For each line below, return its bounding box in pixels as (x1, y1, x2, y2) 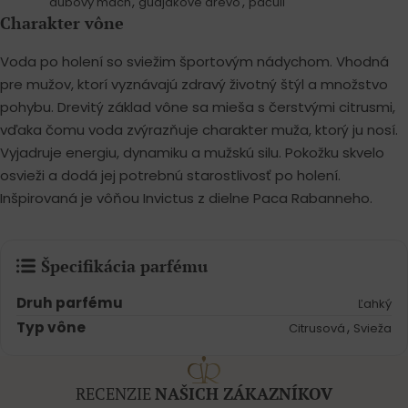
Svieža (352, 320, 392, 338)
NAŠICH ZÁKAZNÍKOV (155, 383, 332, 405)
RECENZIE (76, 383, 155, 405)
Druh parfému (16, 293, 124, 313)
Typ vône (16, 318, 87, 338)
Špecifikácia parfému (40, 255, 208, 277)
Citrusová (289, 320, 346, 338)
